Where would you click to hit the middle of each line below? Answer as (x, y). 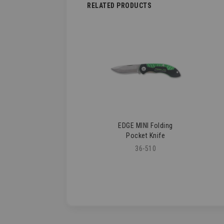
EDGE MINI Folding (145, 125)
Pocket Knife (146, 135)
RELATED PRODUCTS (119, 6)
